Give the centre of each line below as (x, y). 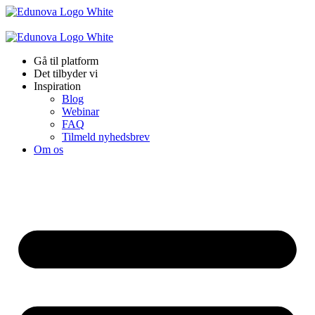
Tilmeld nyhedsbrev (106, 137)
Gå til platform (66, 61)
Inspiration (57, 86)
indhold (22, 36)
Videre (20, 11)
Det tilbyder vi (66, 73)
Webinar (81, 111)
